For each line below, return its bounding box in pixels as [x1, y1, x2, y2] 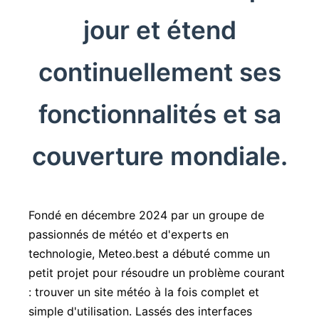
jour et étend [83, 14, 236, 46]
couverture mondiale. [31, 140, 288, 172]
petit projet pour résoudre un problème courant [28, 265, 285, 280]
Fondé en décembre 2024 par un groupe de [28, 207, 264, 222]
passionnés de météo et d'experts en [28, 226, 229, 241]
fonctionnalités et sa [38, 98, 281, 130]
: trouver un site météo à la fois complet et [28, 284, 259, 299]
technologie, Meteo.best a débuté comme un [28, 246, 270, 261]
